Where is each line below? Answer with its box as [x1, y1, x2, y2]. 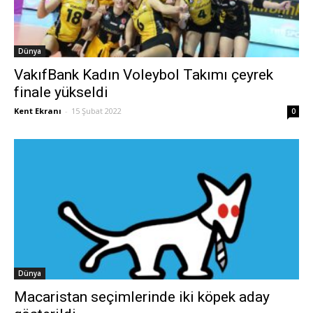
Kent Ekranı [14, 105, 61, 116]
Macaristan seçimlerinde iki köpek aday [14, 289, 270, 306]
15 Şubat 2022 [71, 105, 122, 116]
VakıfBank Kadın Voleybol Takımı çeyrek [14, 66, 273, 83]
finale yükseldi [14, 83, 108, 101]
